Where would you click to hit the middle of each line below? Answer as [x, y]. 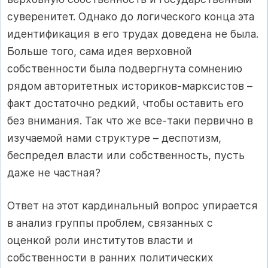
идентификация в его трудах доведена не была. [133, 33]
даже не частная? [54, 172]
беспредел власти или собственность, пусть [126, 155]
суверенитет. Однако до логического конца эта [131, 16]
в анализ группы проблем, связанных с [110, 223]
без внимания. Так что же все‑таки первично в [130, 120]
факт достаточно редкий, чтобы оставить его [125, 103]
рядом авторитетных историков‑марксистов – [130, 86]
